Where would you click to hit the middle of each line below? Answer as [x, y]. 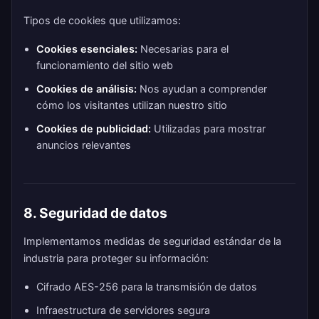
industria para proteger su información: [116, 258]
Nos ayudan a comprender [202, 89]
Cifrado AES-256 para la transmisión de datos [147, 287]
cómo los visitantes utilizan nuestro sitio [132, 105]
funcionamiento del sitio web [105, 65]
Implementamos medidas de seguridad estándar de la [152, 241]
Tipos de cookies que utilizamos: [102, 20]
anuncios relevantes [84, 145]
